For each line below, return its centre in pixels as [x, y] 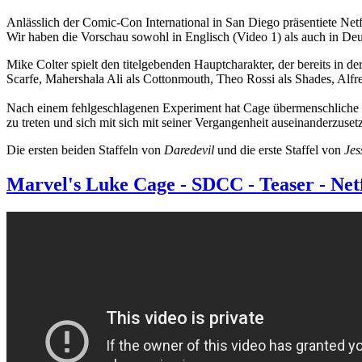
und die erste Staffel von [279, 149]
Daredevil [189, 149]
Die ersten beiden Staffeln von [85, 149]
